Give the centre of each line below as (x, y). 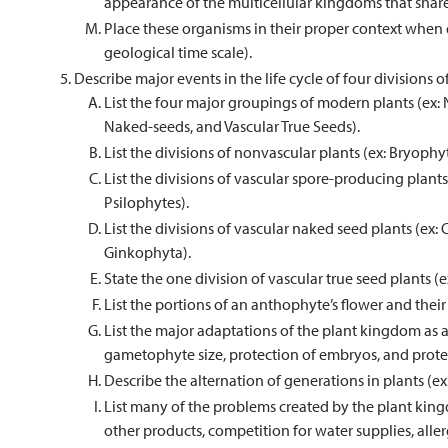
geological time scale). (178, 52)
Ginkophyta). (147, 252)
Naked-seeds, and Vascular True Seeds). (232, 126)
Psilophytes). (146, 202)
